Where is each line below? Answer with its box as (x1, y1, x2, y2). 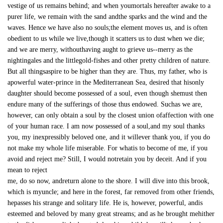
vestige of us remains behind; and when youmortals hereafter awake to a (7, 2, 211, 9)
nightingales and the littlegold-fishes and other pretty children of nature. (7, 57, 211, 64)
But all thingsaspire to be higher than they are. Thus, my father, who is (7, 68, 207, 75)
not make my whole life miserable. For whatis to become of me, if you (7, 144, 208, 152)
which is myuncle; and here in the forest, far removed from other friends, (7, 188, 215, 196)
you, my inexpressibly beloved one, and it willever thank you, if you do (7, 133, 210, 141)
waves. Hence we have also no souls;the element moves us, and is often (7, 24, 208, 31)
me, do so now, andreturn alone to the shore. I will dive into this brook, (7, 177, 210, 185)
